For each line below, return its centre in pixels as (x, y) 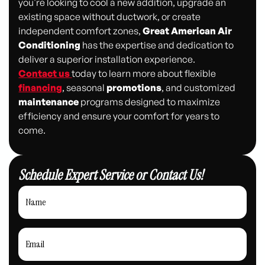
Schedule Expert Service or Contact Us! (111, 174)
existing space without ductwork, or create (110, 16)
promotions (134, 87)
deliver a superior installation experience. (107, 59)
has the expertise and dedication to (157, 45)
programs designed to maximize (150, 101)
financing (41, 87)
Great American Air (188, 30)
